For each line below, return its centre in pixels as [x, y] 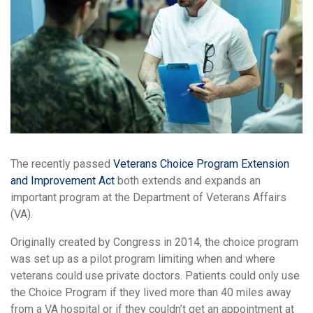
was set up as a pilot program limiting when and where [143, 259]
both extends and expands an [188, 180]
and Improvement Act [63, 180]
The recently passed [62, 163]
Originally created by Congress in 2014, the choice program [154, 242]
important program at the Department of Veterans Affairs [148, 197]
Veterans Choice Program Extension [201, 163]
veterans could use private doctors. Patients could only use [155, 275]
